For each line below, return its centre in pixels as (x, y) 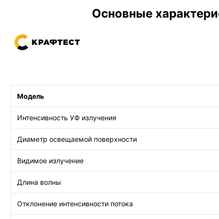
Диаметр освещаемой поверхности (77, 139)
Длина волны (39, 182)
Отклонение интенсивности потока (75, 204)
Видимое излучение (50, 161)
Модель (31, 96)
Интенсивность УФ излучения (67, 118)
